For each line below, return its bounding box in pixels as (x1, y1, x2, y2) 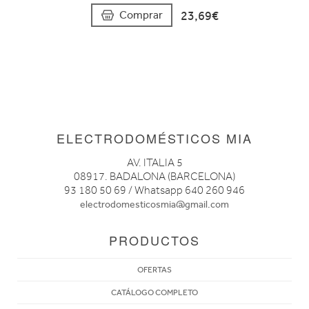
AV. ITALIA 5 (126, 156, 183, 169)
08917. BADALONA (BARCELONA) (74, 170, 235, 183)
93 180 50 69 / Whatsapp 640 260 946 (64, 183, 245, 197)
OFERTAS (137, 264, 172, 275)
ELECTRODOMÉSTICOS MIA (57, 128, 252, 147)
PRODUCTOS (109, 230, 200, 249)
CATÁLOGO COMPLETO (111, 287, 198, 297)
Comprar (119, 8, 163, 21)
